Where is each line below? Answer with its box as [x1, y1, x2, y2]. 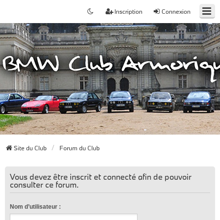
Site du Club [14, 144, 47, 152]
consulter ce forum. [10, 179, 79, 190]
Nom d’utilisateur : [10, 203, 61, 210]
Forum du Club [59, 144, 100, 152]
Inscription [114, 7, 142, 15]
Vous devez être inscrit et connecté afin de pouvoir [10, 171, 192, 182]
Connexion [162, 7, 191, 15]
